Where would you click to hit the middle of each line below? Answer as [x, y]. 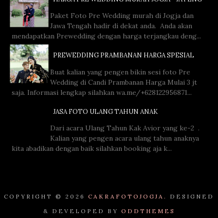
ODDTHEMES [148, 211]
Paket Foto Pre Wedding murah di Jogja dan [122, 16]
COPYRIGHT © [35, 197]
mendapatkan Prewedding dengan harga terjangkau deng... [107, 36]
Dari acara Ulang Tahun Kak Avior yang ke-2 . [126, 128]
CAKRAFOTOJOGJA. [127, 197]
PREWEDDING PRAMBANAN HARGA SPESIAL [124, 55]
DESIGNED [191, 197]
